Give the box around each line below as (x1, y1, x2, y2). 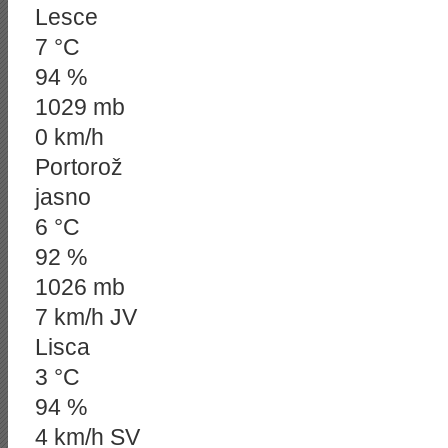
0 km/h (35, 124, 104, 150)
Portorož (35, 154, 123, 180)
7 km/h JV (35, 304, 137, 330)
